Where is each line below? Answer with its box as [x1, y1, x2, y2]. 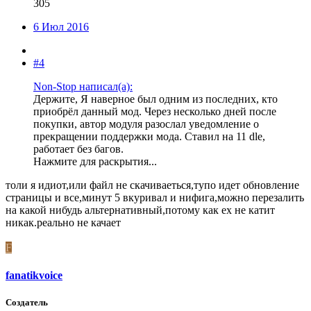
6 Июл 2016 [33, 21, 89, 33]
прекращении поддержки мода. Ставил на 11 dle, [33, 131, 265, 143]
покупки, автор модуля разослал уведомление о [33, 118, 259, 131]
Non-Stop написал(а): [33, 81, 133, 93]
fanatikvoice [6, 269, 62, 281]
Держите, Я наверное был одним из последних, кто [33, 93, 278, 106]
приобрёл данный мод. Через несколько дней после [33, 106, 276, 118]
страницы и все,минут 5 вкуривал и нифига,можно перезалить [6, 192, 304, 204]
